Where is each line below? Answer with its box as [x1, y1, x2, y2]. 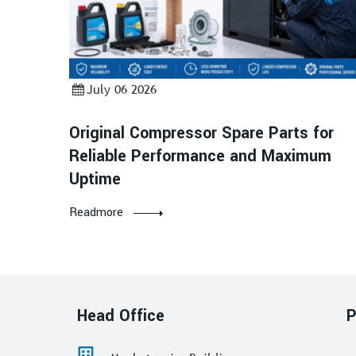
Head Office [77, 304, 164, 327]
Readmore [69, 203, 123, 221]
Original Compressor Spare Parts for [69, 121, 334, 145]
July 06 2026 [87, 79, 157, 98]
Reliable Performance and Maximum [69, 144, 331, 168]
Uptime [69, 167, 121, 191]
